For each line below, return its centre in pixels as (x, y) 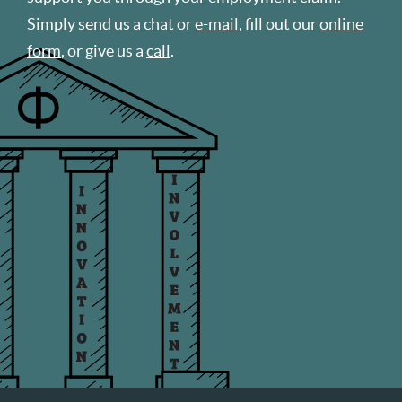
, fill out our (279, 24)
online (341, 24)
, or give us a (104, 51)
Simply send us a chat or (111, 24)
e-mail (217, 24)
